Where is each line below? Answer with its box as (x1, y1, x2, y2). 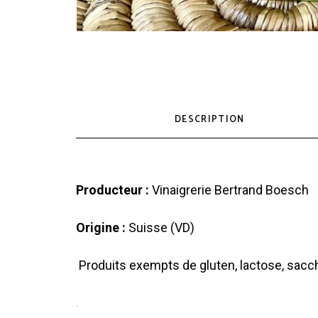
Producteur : (76, 182, 152, 197)
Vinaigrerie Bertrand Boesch (152, 182, 309, 197)
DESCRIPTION (175, 111, 245, 127)
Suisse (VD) (128, 219, 194, 235)
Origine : (76, 219, 128, 235)
